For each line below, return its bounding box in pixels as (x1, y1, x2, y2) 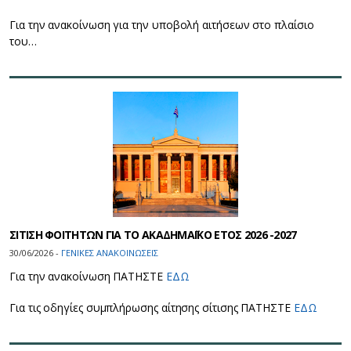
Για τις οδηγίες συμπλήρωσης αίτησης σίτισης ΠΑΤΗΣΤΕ (9, 299, 294, 315)
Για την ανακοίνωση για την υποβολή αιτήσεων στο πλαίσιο (9, 16, 314, 32)
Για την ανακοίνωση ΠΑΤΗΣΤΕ (9, 268, 166, 284)
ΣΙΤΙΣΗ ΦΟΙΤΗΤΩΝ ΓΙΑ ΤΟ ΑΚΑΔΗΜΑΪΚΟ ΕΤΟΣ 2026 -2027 (9, 226, 297, 242)
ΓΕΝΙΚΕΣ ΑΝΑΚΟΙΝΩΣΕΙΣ (61, 246, 158, 259)
